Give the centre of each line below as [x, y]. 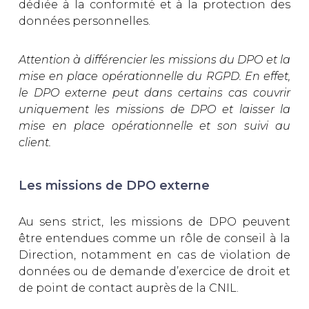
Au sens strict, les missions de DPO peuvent [154, 221]
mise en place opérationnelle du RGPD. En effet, [154, 77]
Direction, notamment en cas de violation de [154, 255]
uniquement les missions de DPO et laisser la [154, 110]
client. [34, 143]
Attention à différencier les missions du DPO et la [154, 60]
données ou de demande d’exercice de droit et [154, 271]
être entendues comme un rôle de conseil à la [154, 238]
